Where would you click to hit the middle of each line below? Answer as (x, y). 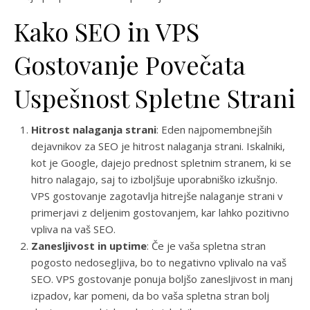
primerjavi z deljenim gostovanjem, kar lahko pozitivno (160, 212)
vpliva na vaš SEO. (73, 229)
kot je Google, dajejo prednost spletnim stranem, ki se (161, 163)
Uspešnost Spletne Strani (155, 98)
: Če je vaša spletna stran (206, 246)
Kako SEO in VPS (107, 31)
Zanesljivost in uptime (89, 246)
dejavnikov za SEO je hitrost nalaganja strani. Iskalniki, (158, 146)
